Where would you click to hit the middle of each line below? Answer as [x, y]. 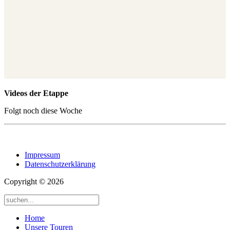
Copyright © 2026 [34, 182]
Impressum [42, 155]
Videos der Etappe [36, 93]
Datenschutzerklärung [60, 164]
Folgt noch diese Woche [43, 111]
